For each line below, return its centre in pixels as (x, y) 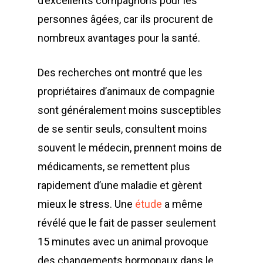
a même (182, 204)
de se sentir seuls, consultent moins (122, 129)
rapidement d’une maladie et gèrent (120, 185)
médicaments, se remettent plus (114, 166)
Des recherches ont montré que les (120, 73)
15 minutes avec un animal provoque (123, 242)
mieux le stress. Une (86, 204)
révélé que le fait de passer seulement (127, 223)
